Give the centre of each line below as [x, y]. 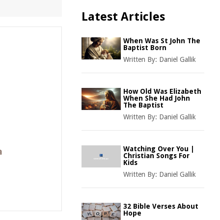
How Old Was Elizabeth [162, 91]
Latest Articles [123, 17]
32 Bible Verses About [161, 206]
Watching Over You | [159, 149]
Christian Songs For [156, 156]
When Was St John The [162, 41]
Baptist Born [145, 48]
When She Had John [157, 98]
